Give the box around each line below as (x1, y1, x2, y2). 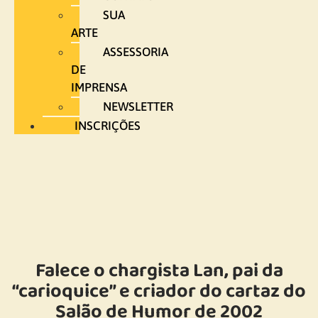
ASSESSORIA (103, 45, 168, 59)
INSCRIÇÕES (75, 119, 141, 133)
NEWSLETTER (103, 99, 173, 114)
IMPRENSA (71, 80, 127, 94)
